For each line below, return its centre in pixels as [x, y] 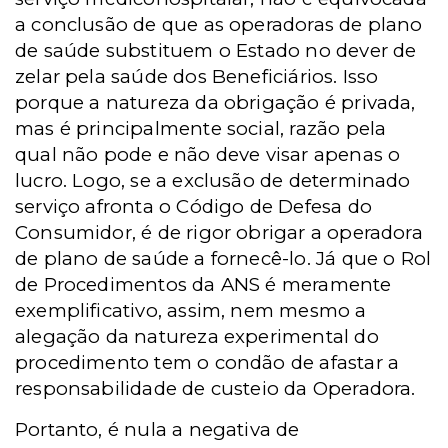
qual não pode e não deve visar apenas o [208, 154]
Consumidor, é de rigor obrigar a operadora [219, 232]
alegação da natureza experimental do [197, 336]
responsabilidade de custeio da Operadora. [215, 388]
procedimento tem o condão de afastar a [207, 362]
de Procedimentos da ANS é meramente [203, 284]
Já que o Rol [373, 258]
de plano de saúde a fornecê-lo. [165, 258]
